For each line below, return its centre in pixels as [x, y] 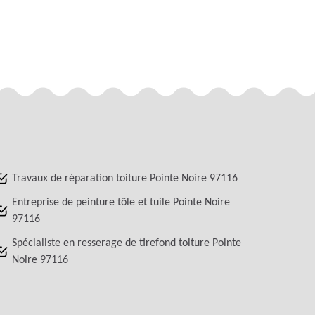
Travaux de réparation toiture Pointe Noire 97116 [124, 178]
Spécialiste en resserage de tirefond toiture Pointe [126, 243]
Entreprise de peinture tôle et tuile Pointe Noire [121, 202]
